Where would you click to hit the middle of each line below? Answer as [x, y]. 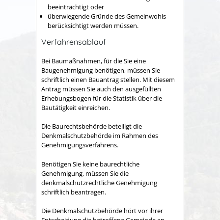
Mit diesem [159, 79]
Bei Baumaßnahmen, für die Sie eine [94, 61]
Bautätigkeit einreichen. [76, 107]
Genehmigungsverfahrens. [80, 145]
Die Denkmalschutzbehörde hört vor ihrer [102, 211]
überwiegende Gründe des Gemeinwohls [107, 16]
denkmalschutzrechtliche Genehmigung [99, 182]
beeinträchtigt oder [76, 7]
